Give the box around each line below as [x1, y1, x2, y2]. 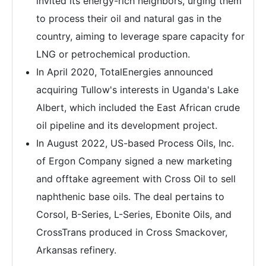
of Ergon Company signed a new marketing [36, 155, 232, 167]
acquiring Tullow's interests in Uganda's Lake [36, 84, 239, 96]
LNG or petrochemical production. [36, 48, 190, 60]
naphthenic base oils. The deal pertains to [36, 191, 224, 202]
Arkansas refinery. [36, 244, 116, 256]
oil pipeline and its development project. [36, 119, 217, 131]
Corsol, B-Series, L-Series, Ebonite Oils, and [36, 208, 232, 220]
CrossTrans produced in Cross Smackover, [36, 226, 227, 238]
